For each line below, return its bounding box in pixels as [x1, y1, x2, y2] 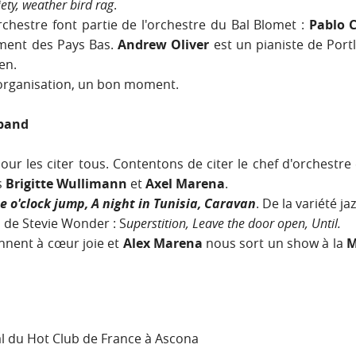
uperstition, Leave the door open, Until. [126, 215, 341, 233]
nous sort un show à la [206, 234, 346, 253]
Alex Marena [122, 234, 207, 253]
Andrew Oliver [118, 36, 210, 54]
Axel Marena [145, 175, 225, 193]
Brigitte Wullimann [6, 175, 127, 193]
